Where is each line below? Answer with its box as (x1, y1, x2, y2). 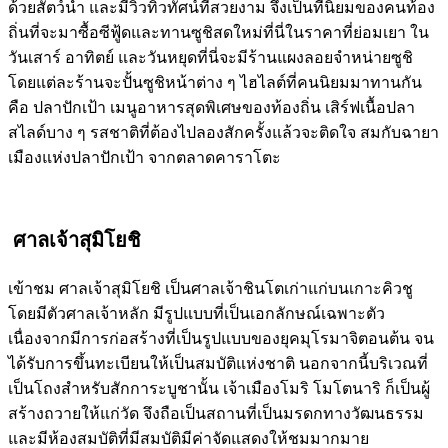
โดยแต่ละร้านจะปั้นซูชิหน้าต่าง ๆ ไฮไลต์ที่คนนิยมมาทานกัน (8, 73, 422, 91)
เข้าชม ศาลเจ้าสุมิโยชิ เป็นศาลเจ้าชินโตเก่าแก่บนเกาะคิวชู (8, 279, 413, 297)
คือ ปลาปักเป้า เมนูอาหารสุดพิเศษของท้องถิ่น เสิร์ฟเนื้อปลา (8, 98, 415, 116)
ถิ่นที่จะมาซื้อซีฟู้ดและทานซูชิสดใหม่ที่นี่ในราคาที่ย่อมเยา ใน (8, 23, 429, 41)
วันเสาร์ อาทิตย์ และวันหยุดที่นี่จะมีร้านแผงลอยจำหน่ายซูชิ (8, 48, 413, 66)
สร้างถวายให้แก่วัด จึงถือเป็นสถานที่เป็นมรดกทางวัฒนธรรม (8, 404, 424, 422)
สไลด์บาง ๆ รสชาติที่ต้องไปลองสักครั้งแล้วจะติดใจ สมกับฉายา (8, 123, 439, 141)
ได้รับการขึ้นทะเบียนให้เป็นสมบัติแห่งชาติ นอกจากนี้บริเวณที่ (8, 354, 428, 372)
